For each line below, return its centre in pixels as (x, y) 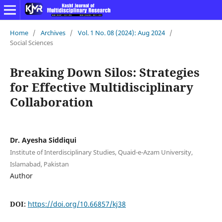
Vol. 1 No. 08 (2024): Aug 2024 (121, 32)
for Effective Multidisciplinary (101, 87)
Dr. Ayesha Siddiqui (43, 140)
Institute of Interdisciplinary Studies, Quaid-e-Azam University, (101, 152)
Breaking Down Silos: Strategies (105, 72)
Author (21, 175)
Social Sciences (31, 42)
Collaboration (51, 102)
